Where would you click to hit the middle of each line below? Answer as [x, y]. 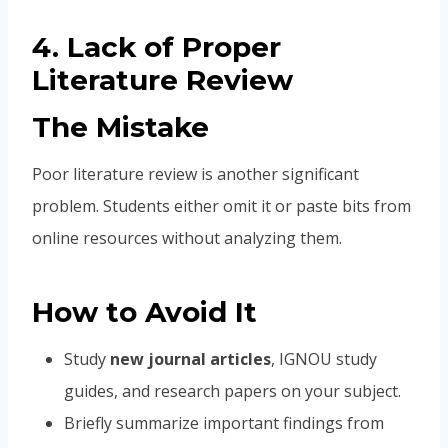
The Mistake [120, 127]
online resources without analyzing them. [187, 238]
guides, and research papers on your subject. [232, 391]
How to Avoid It [144, 312]
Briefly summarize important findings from [224, 423]
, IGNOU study [324, 359]
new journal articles [190, 359]
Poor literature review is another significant [195, 174]
